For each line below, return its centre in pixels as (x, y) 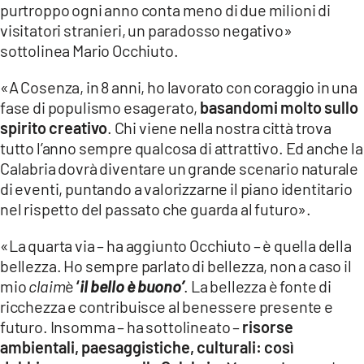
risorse (267, 326)
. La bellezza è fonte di (258, 286)
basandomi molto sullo (279, 107)
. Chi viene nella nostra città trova (219, 127)
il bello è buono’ (132, 286)
